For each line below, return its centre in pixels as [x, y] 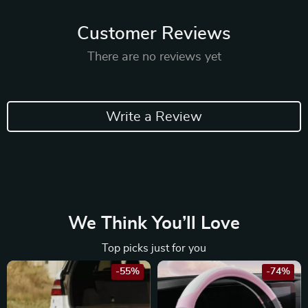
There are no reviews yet [154, 57]
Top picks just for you [154, 248]
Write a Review [154, 117]
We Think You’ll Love [154, 223]
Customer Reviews [154, 34]
